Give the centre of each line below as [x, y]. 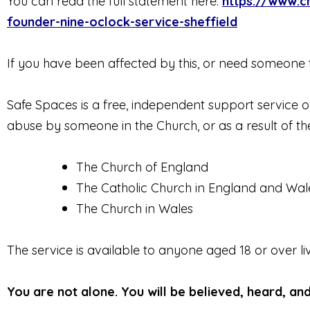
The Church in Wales [135, 208]
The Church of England [142, 167]
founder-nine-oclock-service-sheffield [122, 21]
